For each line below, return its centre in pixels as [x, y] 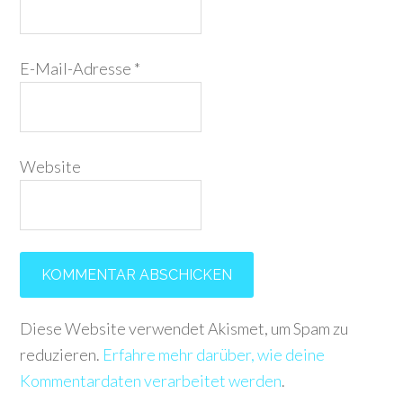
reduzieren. [62, 354]
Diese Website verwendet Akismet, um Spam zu [184, 328]
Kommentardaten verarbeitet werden [151, 381]
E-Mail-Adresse [77, 68]
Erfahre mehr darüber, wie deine [214, 354]
